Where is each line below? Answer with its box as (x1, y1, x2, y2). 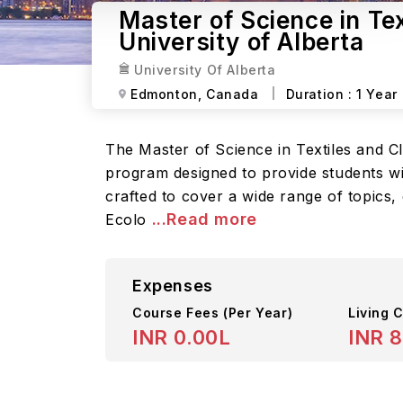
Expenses (132, 276, 213, 295)
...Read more (151, 210, 257, 228)
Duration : (285, 85, 357, 102)
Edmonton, (130, 85, 202, 102)
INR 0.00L (132, 326, 231, 349)
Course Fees (132, 305, 224, 320)
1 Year (356, 85, 398, 102)
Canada (206, 85, 259, 102)
